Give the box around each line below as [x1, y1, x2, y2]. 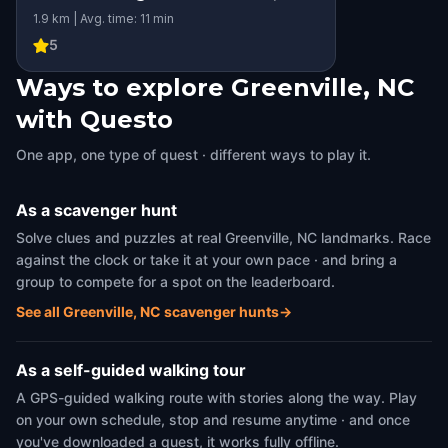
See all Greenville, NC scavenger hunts [16, 303, 279, 320]
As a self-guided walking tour [16, 360, 246, 380]
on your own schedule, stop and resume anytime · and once [16, 411, 410, 428]
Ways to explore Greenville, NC [16, 73, 414, 102]
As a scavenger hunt [16, 200, 177, 220]
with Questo [16, 105, 173, 134]
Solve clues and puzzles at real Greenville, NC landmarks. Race [16, 229, 431, 246]
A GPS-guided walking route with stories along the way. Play [16, 389, 417, 406]
